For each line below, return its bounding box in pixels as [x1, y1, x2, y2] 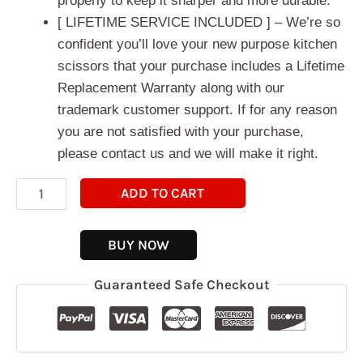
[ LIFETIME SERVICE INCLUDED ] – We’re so [58, 14, 340, 30]
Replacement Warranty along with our [58, 79, 284, 96]
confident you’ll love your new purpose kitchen [58, 36, 337, 52]
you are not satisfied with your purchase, [58, 123, 304, 139]
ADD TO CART [121, 184, 205, 201]
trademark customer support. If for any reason [58, 101, 337, 117]
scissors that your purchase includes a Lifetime [58, 58, 344, 74]
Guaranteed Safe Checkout [93, 275, 270, 293]
